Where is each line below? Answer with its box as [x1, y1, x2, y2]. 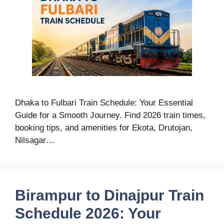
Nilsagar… [15, 135, 54, 145]
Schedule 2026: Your [15, 204, 161, 221]
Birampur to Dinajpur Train [15, 186, 204, 203]
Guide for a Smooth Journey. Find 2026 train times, [15, 110, 205, 120]
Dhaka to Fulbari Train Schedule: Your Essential [15, 97, 193, 107]
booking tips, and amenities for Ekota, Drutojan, [15, 122, 192, 132]
